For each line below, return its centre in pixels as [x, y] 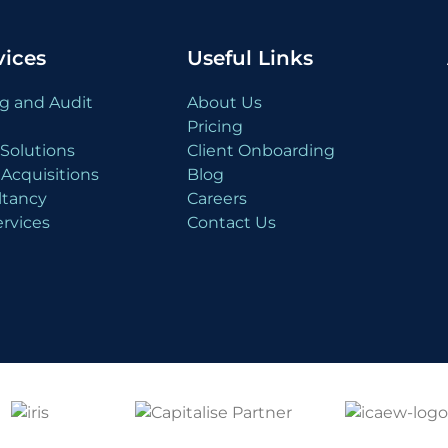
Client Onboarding [261, 151]
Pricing [215, 127]
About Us [225, 103]
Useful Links [250, 58]
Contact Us [232, 223]
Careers [217, 199]
